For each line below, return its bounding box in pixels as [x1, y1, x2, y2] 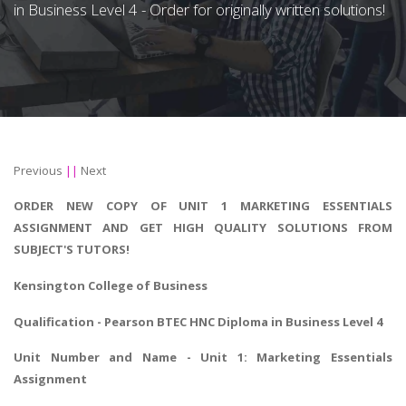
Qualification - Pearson [14, 313, 157, 330]
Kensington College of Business [14, 277, 208, 295]
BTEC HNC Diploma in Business [157, 313, 340, 330]
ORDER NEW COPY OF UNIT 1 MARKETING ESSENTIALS [14, 198, 392, 215]
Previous [14, 162, 63, 179]
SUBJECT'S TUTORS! [14, 241, 130, 258]
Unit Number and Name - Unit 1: [14, 349, 257, 366]
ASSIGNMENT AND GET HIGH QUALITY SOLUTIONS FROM [14, 219, 392, 237]
